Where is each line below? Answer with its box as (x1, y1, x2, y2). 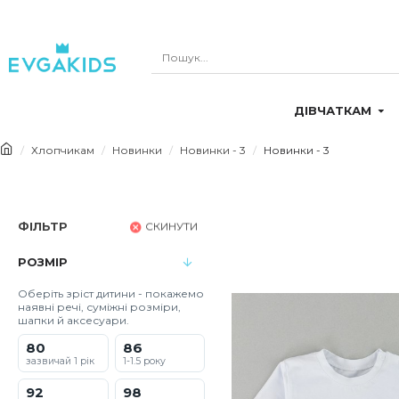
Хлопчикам (31, 143, 94, 157)
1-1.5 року (122, 354, 166, 367)
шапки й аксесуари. (18, 313, 129, 327)
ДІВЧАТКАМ (293, 103, 371, 118)
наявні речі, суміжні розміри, (18, 300, 181, 313)
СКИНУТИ (145, 219, 198, 233)
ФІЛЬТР (18, 219, 68, 233)
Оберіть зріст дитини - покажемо (18, 287, 204, 300)
